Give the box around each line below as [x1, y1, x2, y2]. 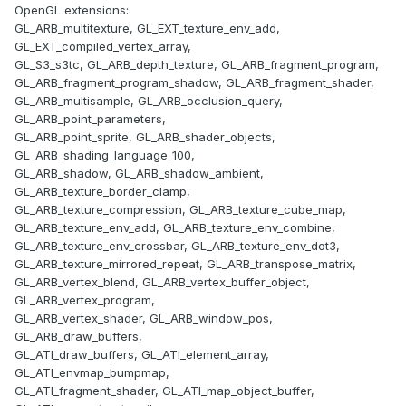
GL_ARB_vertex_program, [14, 293, 155, 308]
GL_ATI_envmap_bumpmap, [14, 365, 169, 381]
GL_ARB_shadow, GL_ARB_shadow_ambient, [14, 166, 264, 181]
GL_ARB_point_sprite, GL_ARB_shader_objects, [14, 130, 275, 145]
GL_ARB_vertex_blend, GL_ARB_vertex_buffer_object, [14, 275, 310, 290]
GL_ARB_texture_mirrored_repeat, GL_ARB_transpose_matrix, [14, 256, 356, 272]
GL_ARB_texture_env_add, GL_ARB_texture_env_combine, [14, 220, 335, 236]
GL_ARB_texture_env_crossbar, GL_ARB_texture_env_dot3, [14, 238, 340, 254]
